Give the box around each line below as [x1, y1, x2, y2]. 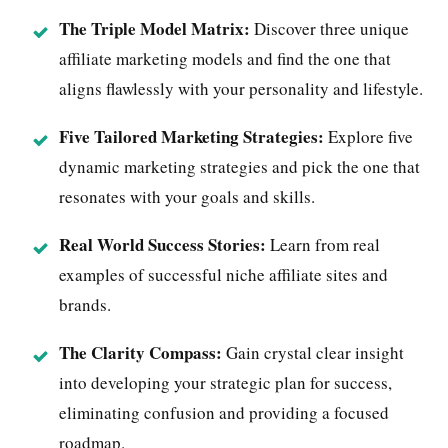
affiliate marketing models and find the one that [59, 46, 391, 70]
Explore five [324, 124, 413, 148]
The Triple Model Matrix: [59, 15, 250, 41]
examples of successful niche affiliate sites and [59, 262, 388, 286]
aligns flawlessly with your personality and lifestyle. [59, 76, 423, 100]
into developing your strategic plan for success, [59, 370, 392, 394]
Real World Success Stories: [59, 231, 266, 257]
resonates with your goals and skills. [59, 184, 315, 208]
